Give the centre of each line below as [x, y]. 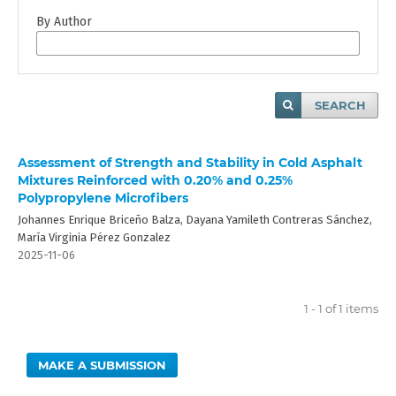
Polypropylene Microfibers [103, 198]
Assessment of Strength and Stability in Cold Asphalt [190, 163]
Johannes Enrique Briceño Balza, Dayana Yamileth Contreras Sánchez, [194, 219]
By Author [64, 21]
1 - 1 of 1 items [342, 308]
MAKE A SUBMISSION [103, 365]
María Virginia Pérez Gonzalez [94, 237]
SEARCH [341, 106]
